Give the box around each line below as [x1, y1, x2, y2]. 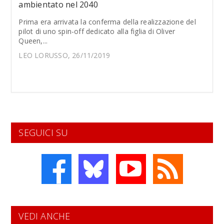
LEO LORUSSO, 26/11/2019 [18, 50, 110, 60]
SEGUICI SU [18, 126, 68, 138]
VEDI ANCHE [18, 210, 70, 222]
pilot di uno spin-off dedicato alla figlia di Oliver [18, 26, 175, 36]
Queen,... [18, 36, 48, 45]
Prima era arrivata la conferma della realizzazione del [18, 17, 196, 26]
